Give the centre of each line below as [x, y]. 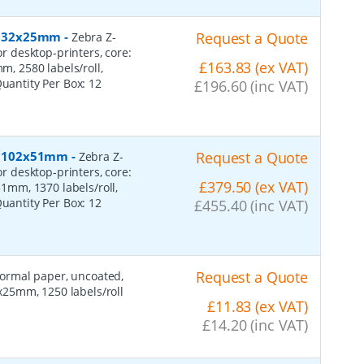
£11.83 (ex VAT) [258, 306]
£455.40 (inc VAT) [251, 205]
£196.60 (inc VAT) [251, 86]
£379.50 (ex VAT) [253, 186]
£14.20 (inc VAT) [255, 325]
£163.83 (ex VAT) [253, 67]
